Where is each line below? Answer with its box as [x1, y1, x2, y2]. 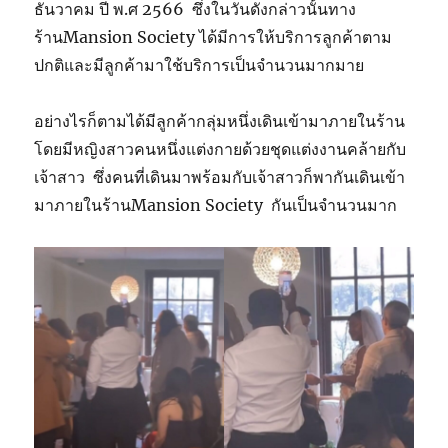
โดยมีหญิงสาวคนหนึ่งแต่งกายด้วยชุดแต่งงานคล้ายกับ [34, 139, 407, 160]
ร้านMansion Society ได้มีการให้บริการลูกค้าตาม [34, 27, 393, 48]
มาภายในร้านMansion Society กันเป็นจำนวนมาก [34, 195, 398, 216]
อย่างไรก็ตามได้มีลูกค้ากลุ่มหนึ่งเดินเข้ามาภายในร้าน [34, 111, 406, 132]
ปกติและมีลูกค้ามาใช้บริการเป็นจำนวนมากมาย [34, 55, 365, 76]
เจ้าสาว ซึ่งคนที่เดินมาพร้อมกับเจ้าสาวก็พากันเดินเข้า [34, 167, 406, 188]
